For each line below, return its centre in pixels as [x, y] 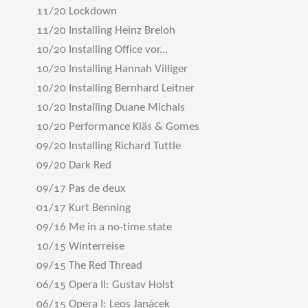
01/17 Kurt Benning [84, 208]
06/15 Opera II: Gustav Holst [105, 285]
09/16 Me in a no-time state [104, 227]
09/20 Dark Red [74, 165]
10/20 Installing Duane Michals [111, 108]
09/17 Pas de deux [81, 189]
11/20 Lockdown [77, 11]
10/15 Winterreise [80, 246]
